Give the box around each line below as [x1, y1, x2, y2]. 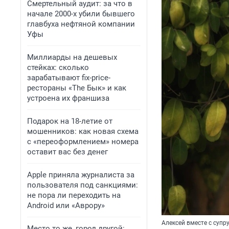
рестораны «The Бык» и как [27, 83, 126, 93]
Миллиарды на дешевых [27, 53, 117, 62]
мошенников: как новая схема [27, 127, 139, 136]
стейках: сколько [27, 63, 89, 72]
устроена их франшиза [27, 94, 109, 103]
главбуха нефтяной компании [27, 19, 135, 29]
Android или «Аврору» [27, 201, 105, 210]
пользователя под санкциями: [27, 180, 138, 190]
